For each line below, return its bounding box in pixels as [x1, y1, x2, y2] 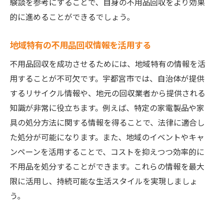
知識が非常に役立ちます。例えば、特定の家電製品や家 [10, 102, 204, 113]
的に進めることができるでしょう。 [10, 11, 134, 22]
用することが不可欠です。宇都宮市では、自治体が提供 [10, 72, 204, 84]
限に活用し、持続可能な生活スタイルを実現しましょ [10, 175, 197, 187]
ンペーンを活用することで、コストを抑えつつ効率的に [10, 146, 204, 157]
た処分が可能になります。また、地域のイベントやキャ [10, 131, 204, 143]
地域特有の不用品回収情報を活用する [10, 39, 151, 51]
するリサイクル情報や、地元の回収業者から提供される [10, 87, 205, 99]
